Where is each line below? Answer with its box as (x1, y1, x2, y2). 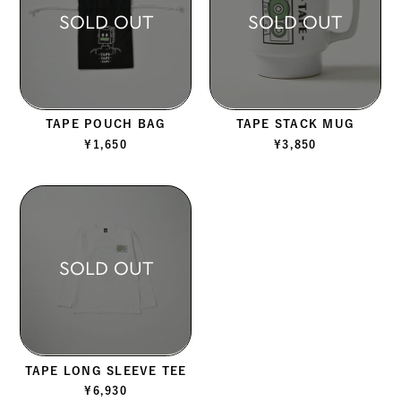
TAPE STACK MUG (235, 118, 355, 131)
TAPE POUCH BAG (45, 118, 166, 131)
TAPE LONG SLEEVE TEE (24, 364, 187, 377)
